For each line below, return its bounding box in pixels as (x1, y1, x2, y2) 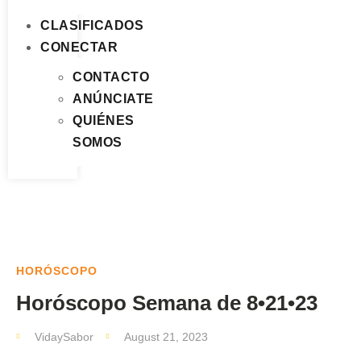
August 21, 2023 (124, 330, 208, 343)
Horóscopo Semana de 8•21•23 (16, 291, 323, 315)
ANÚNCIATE (73, 92, 154, 106)
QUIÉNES (73, 114, 135, 127)
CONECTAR (40, 40, 118, 54)
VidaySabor (35, 330, 93, 343)
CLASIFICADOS (40, 19, 143, 32)
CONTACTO (73, 70, 149, 84)
